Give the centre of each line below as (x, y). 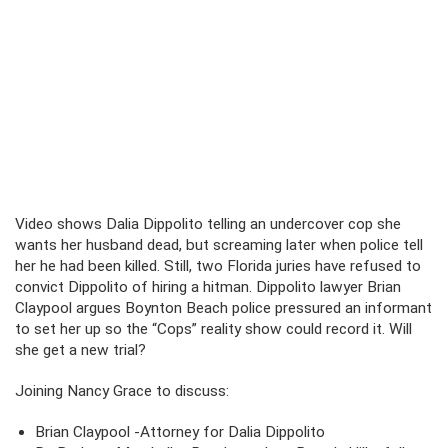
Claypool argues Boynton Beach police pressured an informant (223, 308)
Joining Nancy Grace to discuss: (122, 391)
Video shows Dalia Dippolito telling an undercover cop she (208, 224)
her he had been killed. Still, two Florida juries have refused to (218, 266)
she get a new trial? (80, 350)
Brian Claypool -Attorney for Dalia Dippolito (180, 432)
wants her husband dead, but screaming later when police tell (219, 245)
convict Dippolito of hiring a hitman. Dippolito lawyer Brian (208, 287)
